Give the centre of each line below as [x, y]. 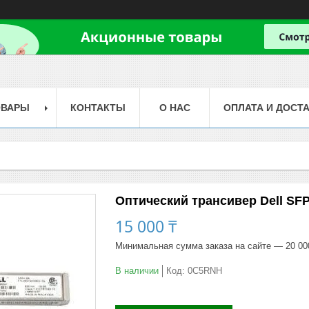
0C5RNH [205, 270]
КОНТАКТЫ [98, 107]
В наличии [137, 270]
